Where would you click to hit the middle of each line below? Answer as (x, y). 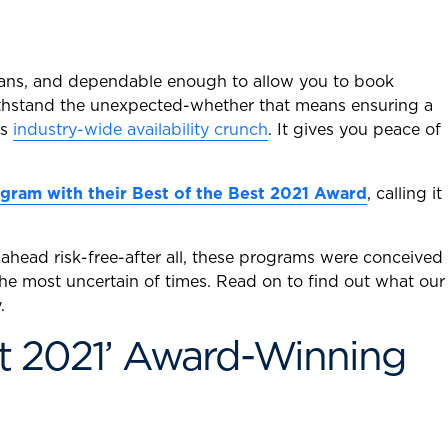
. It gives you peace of (354, 129)
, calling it (404, 193)
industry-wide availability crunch (140, 129)
